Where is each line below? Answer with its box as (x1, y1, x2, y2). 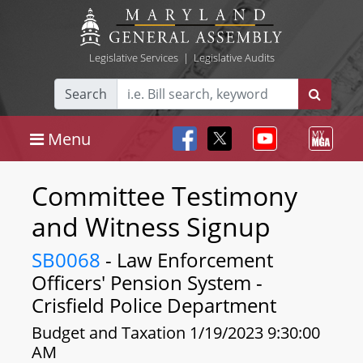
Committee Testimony (32, 178, 297, 213)
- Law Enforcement (100, 246, 273, 273)
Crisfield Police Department (32, 292, 276, 318)
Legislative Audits (193, 50, 275, 65)
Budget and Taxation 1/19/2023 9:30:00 (32, 322, 320, 344)
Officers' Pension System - (32, 269, 263, 296)
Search (65, 85, 107, 103)
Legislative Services (88, 50, 178, 65)
